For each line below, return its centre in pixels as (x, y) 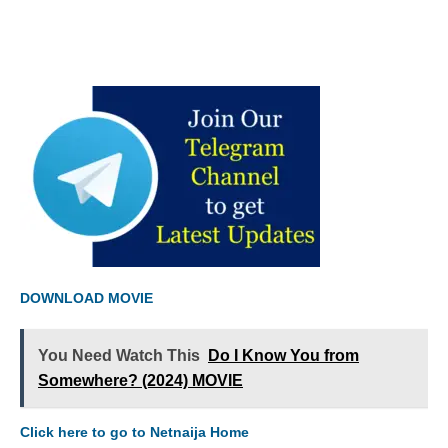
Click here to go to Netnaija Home (134, 432)
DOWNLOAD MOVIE (88, 298)
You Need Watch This (119, 355)
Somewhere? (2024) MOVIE (140, 380)
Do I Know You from (283, 355)
